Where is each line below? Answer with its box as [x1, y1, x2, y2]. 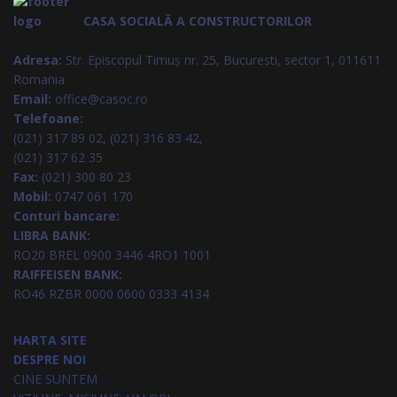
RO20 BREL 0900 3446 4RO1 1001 [13, 246, 211, 263]
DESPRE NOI [13, 351, 86, 368]
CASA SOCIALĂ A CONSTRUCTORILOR [83, 12, 312, 29]
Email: [13, 90, 51, 107]
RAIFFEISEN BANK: [13, 266, 126, 283]
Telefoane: [13, 110, 83, 127]
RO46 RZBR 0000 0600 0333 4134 [13, 285, 209, 302]
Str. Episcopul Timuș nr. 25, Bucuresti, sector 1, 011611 [62, 51, 381, 68]
